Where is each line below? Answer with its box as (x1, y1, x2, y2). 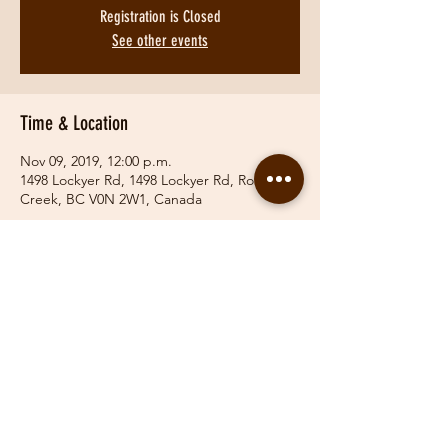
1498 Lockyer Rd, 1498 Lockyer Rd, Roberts (20, 171, 287, 189)
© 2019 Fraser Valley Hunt (20, 426, 224, 440)
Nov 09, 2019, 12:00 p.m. (20, 152, 172, 170)
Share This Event (20, 298, 129, 322)
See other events (112, 31, 208, 50)
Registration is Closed (99, 7, 221, 26)
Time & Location (20, 111, 128, 135)
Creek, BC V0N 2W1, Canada (20, 190, 202, 208)
